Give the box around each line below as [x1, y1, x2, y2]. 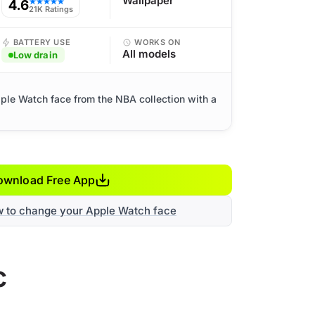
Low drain [13, 49, 58, 60]
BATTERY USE [13, 37, 71, 47]
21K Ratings [28, 4, 73, 14]
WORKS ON [134, 37, 181, 47]
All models [122, 47, 176, 60]
